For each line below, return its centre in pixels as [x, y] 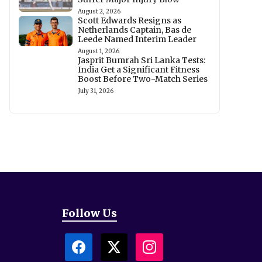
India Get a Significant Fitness [139, 70]
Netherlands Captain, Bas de [135, 30]
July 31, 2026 [96, 91]
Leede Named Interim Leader [137, 39]
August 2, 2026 [99, 11]
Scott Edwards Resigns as [130, 20]
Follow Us [89, 213]
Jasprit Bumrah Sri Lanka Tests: [142, 60]
